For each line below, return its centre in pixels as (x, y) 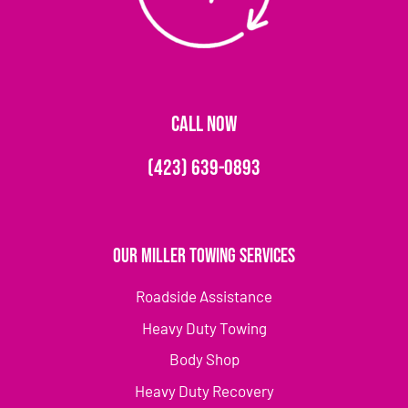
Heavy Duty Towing (204, 327)
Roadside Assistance (204, 296)
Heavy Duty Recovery (204, 390)
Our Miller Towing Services (204, 257)
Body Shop (204, 359)
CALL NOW (204, 125)
